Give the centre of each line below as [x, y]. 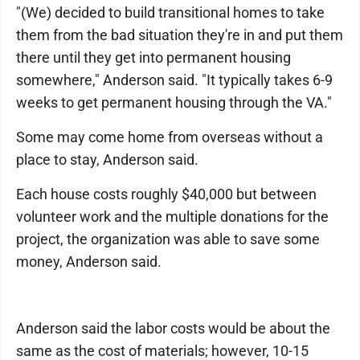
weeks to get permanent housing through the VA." [174, 102]
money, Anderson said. [89, 262]
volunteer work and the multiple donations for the [172, 217]
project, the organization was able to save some [168, 239]
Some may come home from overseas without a [170, 137]
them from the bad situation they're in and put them [180, 35]
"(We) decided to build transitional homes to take [170, 12]
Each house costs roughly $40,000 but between [166, 194]
